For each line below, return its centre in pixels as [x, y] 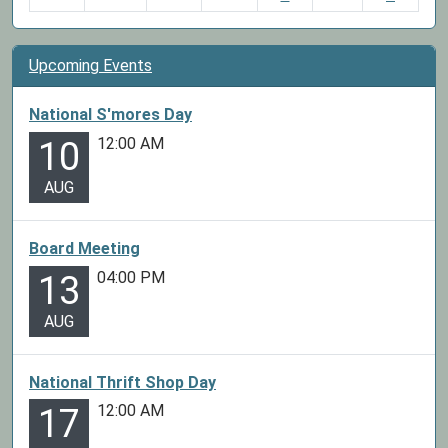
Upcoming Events [90, 65]
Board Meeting [84, 248]
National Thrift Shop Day [122, 382]
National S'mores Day [110, 114]
